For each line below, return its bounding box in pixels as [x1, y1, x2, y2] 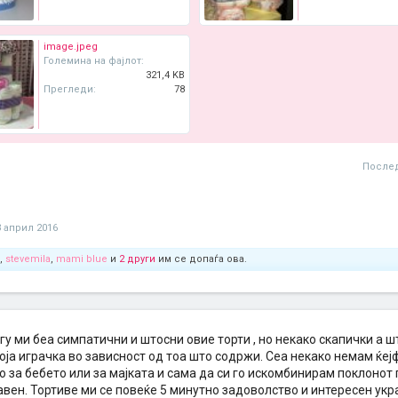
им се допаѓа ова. [155, 253, 247, 265]
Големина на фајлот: [44, 55, 144, 67]
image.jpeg [44, 41, 98, 52]
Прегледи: [44, 84, 96, 95]
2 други [119, 253, 155, 265]
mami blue [56, 253, 107, 265]
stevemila [5, 253, 51, 265]
